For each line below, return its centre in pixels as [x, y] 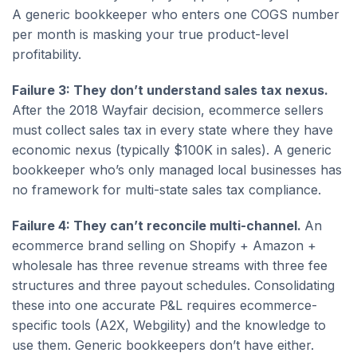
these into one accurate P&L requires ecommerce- [165, 305]
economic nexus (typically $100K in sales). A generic [172, 149]
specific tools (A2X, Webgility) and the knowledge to [169, 325]
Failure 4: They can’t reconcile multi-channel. [158, 225]
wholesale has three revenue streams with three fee [170, 265]
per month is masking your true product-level [150, 34]
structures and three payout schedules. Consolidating [173, 285]
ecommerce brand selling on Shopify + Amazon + [164, 245]
